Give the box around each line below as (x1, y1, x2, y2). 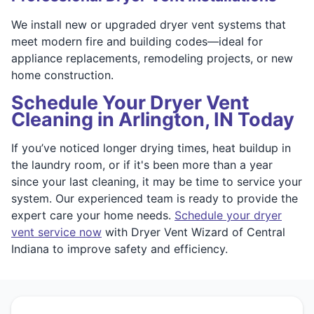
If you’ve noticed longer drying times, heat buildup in (11, 140, 291, 155)
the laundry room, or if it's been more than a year (11, 157, 273, 172)
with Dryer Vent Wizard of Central (102, 224, 285, 239)
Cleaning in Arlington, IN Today (11, 107, 294, 131)
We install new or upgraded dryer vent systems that (11, 17, 286, 32)
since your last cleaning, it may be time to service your (11, 174, 302, 189)
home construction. (11, 67, 114, 82)
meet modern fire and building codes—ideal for (11, 34, 263, 48)
